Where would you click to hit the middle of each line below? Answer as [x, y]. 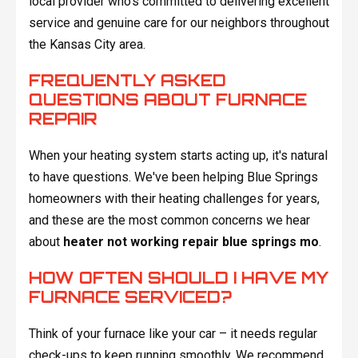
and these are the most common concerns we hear [169, 221]
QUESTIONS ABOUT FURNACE [167, 100]
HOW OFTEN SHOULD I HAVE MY [178, 278]
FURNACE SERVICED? [130, 297]
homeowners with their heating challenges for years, [174, 199]
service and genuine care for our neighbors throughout [179, 23]
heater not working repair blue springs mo [191, 242]
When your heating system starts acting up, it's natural [178, 156]
